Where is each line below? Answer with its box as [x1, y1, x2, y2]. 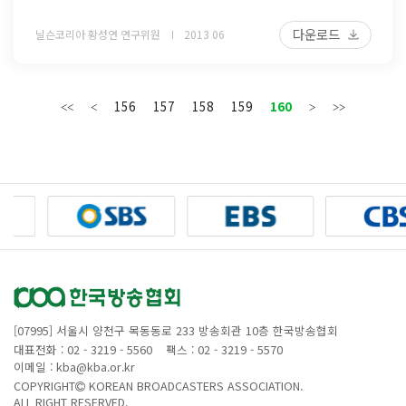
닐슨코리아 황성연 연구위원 [34, 26, 163, 43]
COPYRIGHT [14, 376, 75, 394]
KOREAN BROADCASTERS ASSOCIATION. [85, 376, 303, 394]
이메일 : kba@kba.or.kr [14, 357, 135, 375]
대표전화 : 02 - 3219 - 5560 [14, 341, 152, 359]
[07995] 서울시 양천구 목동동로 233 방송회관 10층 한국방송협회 [14, 321, 338, 339]
